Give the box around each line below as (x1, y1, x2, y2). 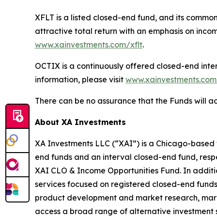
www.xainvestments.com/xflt (35, 40, 142, 49)
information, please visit (35, 75, 125, 84)
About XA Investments (35, 117, 126, 127)
